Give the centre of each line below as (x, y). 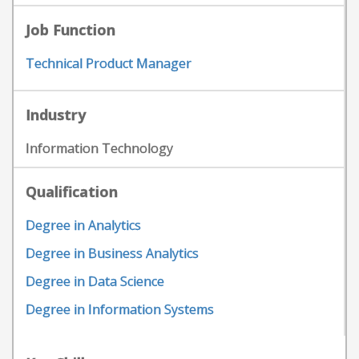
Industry (56, 115)
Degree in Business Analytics (112, 253)
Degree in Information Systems (120, 309)
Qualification (72, 192)
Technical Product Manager (109, 63)
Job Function (71, 30)
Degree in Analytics (83, 225)
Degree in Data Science (95, 281)
